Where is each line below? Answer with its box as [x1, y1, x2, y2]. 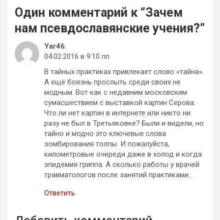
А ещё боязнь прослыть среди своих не [44, 77, 181, 86]
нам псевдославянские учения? [15, 21, 200, 35]
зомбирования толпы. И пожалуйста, [44, 139, 169, 148]
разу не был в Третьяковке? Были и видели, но [44, 118, 204, 128]
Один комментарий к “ [15, 5, 145, 20]
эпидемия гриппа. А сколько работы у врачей [44, 160, 199, 169]
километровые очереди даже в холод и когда [44, 149, 202, 159]
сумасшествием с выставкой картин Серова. [44, 98, 195, 107]
